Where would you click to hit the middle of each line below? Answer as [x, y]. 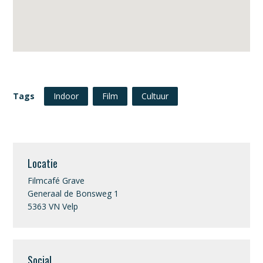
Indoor [66, 96]
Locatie [43, 163]
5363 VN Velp [53, 206]
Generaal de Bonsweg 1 [73, 193]
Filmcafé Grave [56, 181]
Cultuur [155, 96]
